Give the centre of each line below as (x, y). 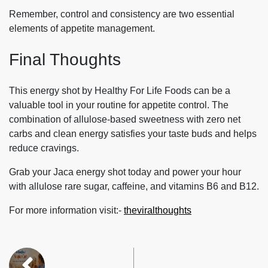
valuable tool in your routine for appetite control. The (119, 105)
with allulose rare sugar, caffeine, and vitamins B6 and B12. (134, 186)
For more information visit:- (66, 210)
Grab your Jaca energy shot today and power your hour (125, 172)
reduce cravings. (44, 148)
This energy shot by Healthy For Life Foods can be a (120, 90)
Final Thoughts (65, 60)
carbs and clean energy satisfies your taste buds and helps (133, 133)
